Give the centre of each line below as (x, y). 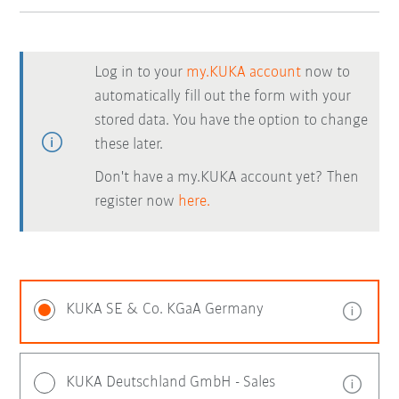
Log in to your (141, 73)
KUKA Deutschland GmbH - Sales (171, 383)
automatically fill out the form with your (223, 97)
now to (326, 73)
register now (137, 202)
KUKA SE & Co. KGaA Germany (165, 309)
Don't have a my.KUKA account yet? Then (227, 178)
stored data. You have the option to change (232, 121)
